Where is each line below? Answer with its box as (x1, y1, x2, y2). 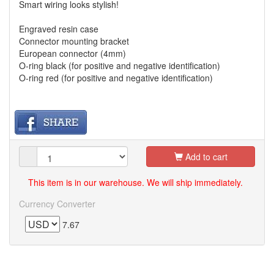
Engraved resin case (19, 22, 98, 35)
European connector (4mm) (19, 46, 126, 59)
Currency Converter (19, 197, 95, 210)
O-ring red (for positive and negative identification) (19, 71, 213, 84)
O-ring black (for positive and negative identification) (19, 59, 220, 72)
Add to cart (182, 150, 228, 163)
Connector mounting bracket (19, 34, 129, 47)
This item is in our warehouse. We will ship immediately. (28, 176, 243, 188)
